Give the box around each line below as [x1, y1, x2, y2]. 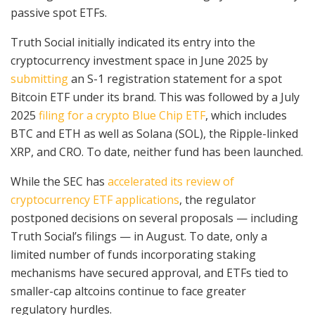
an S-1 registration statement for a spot [71, 71, 282, 87]
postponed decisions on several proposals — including [11, 210, 298, 226]
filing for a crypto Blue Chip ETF [39, 108, 205, 124]
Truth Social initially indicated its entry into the [11, 34, 255, 51]
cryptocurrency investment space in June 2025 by [11, 53, 268, 69]
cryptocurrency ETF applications [11, 192, 179, 208]
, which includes [205, 108, 287, 124]
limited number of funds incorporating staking [11, 247, 256, 263]
